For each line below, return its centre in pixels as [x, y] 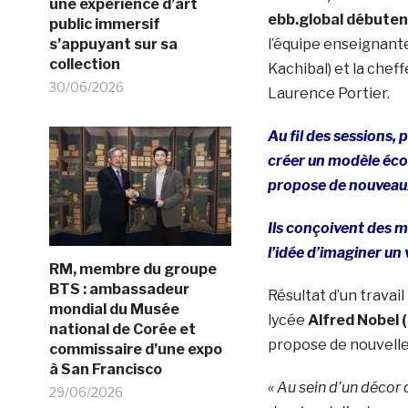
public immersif [104, 24]
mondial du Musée [114, 309]
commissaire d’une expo [135, 349]
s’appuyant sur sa [113, 44]
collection [84, 64]
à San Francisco [105, 369]
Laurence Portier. [328, 93]
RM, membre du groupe [133, 269]
